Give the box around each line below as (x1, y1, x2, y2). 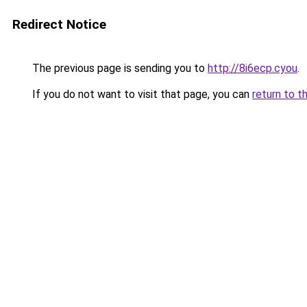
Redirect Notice (12, 16, 106, 32)
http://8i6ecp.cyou (208, 62, 297, 75)
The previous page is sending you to (29, 62, 208, 75)
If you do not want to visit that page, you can (29, 88, 252, 101)
